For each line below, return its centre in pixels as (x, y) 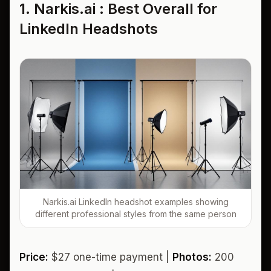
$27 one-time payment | (110, 257)
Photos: (192, 257)
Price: (34, 257)
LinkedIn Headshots (89, 28)
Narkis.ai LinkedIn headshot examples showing (135, 201)
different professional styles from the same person (135, 214)
